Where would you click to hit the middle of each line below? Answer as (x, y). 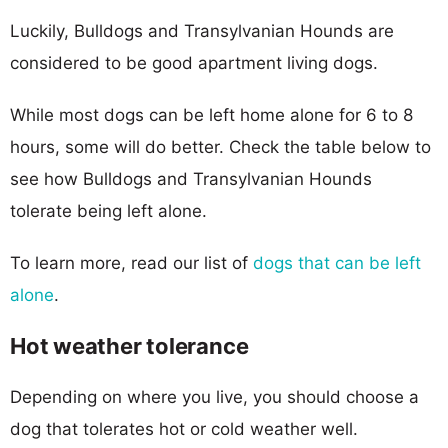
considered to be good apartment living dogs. (194, 62)
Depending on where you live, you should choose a (214, 396)
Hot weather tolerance (129, 345)
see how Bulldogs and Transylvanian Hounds (191, 178)
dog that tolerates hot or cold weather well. (184, 428)
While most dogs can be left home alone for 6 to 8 (211, 114)
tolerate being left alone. (108, 210)
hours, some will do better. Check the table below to (220, 146)
